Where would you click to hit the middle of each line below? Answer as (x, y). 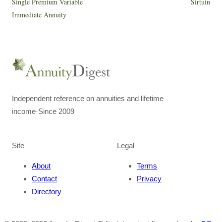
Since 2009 (56, 111)
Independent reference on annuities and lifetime (88, 98)
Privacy (149, 179)
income (24, 111)
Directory (47, 192)
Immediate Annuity (39, 15)
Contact (44, 179)
